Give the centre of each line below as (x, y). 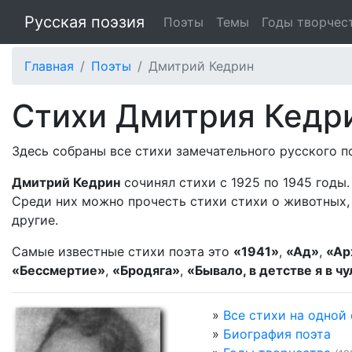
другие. (35, 220)
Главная (49, 66)
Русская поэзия (84, 22)
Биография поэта (277, 334)
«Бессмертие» (59, 270)
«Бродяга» (146, 270)
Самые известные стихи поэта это (123, 251)
